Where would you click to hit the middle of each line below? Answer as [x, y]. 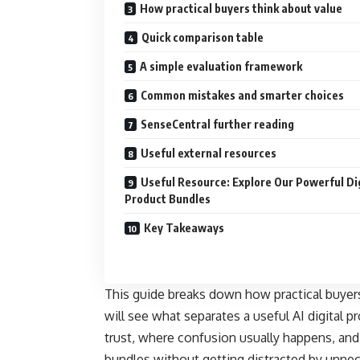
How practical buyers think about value [241, 9]
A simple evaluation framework [221, 67]
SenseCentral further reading [217, 125]
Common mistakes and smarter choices [242, 96]
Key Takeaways [184, 228]
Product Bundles [168, 199]
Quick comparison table [202, 38]
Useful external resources [209, 153]
